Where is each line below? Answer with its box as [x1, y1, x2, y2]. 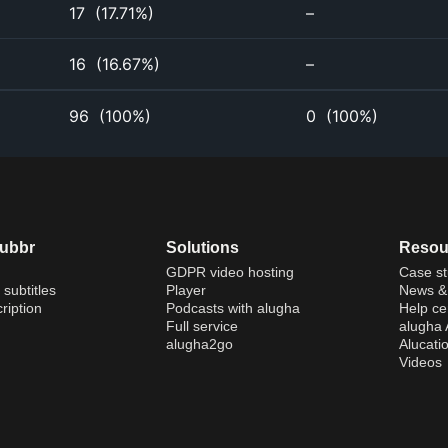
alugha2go [165, 336, 233, 353]
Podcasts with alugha [165, 300, 300, 317]
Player [165, 282, 206, 299]
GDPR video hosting [165, 264, 294, 281]
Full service [165, 318, 238, 335]
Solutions [165, 239, 239, 257]
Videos [398, 354, 442, 371]
